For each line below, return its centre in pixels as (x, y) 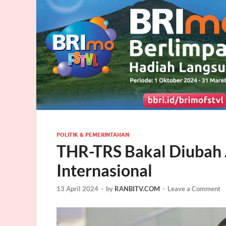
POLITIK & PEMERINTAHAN (93, 135)
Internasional (104, 171)
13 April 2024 (77, 188)
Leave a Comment (194, 188)
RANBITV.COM (137, 188)
